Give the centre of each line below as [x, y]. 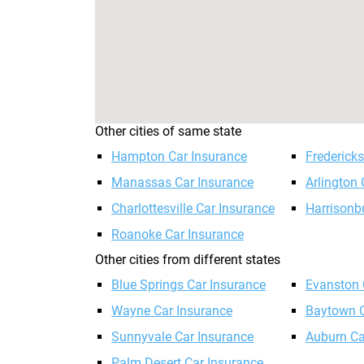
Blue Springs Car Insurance [188, 285]
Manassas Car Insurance [182, 182]
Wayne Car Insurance [172, 311]
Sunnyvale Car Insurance [182, 337]
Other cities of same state [168, 131]
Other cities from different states [188, 260]
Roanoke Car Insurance [178, 234]
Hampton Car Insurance [179, 156]
